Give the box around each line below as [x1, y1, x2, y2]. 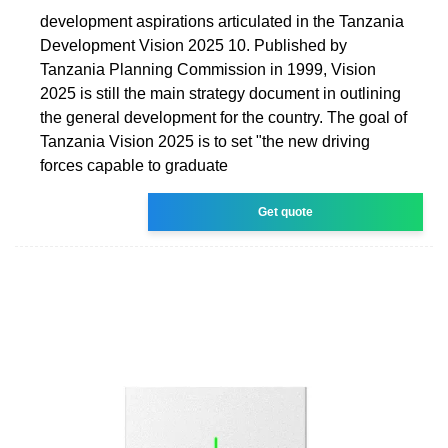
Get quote [258, 204, 314, 219]
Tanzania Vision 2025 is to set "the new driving [40, 132, 370, 150]
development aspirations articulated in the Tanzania [40, 12, 404, 30]
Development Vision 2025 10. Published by [40, 36, 347, 54]
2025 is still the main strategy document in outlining [40, 84, 401, 102]
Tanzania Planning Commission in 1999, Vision [40, 60, 376, 78]
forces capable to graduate [40, 156, 228, 174]
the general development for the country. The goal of [40, 108, 407, 126]
